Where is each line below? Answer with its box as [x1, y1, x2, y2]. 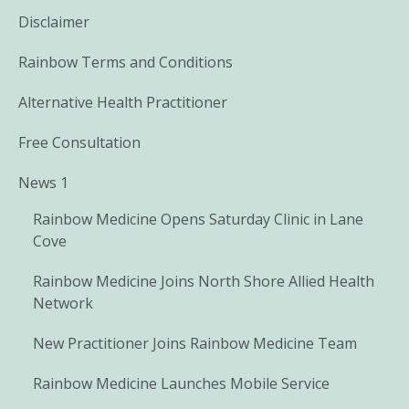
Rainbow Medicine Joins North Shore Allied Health [33, 270, 374, 291]
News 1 [18, 172, 68, 193]
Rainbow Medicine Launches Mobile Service [33, 372, 330, 393]
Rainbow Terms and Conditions [18, 51, 233, 72]
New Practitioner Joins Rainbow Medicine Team [33, 332, 357, 353]
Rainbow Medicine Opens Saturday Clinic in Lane [33, 208, 363, 229]
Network [33, 292, 93, 313]
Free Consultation [18, 131, 141, 152]
